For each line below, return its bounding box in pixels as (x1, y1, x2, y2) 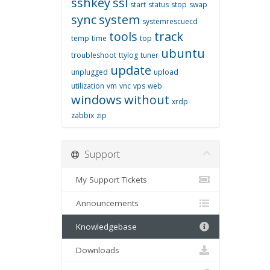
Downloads (71, 245, 119, 256)
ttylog (119, 50, 138, 60)
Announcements (71, 198, 139, 209)
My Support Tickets (71, 174, 147, 185)
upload (154, 67, 178, 77)
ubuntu (161, 45, 205, 61)
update (110, 62, 151, 78)
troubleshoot (71, 50, 116, 60)
